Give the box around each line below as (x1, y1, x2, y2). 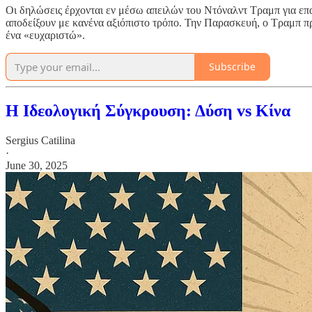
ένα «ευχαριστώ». (6, 29, 85, 41)
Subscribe (209, 60, 256, 74)
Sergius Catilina (6, 134, 75, 146)
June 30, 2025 (6, 159, 68, 171)
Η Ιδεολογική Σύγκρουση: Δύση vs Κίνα (6, 101, 290, 120)
